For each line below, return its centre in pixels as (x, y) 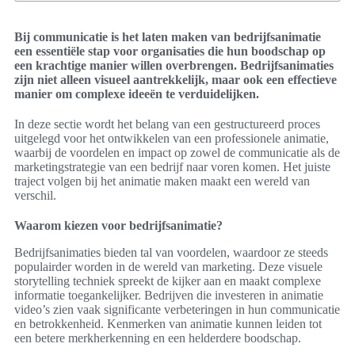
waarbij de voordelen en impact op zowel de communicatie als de (177, 153)
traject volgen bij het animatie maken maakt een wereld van (162, 181)
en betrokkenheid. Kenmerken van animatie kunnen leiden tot (168, 324)
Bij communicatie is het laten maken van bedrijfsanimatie (168, 37)
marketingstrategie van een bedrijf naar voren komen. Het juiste (172, 167)
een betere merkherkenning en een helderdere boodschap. (158, 338)
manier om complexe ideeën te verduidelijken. (137, 94)
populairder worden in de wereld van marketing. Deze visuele (168, 267)
